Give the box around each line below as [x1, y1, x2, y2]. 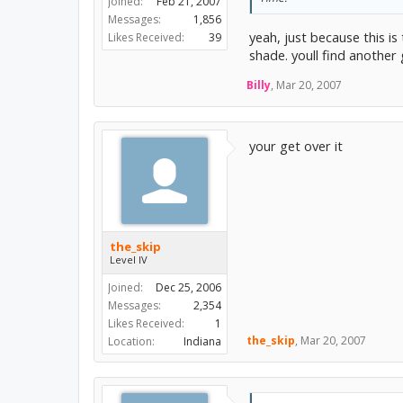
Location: [108, 333, 155, 349]
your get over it [249, 136, 343, 155]
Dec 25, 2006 [156, 279, 221, 295]
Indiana [184, 333, 221, 349]
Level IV [110, 252, 148, 266]
